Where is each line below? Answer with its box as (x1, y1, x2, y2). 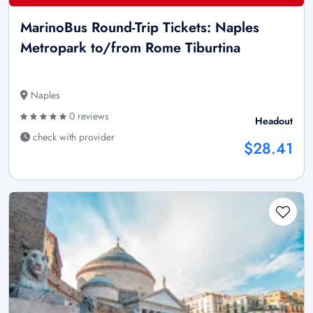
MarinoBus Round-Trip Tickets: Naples (20, 17, 259, 38)
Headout (255, 114, 293, 129)
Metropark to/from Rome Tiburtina (20, 38, 240, 59)
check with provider (30, 130, 115, 145)
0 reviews (66, 109, 109, 124)
